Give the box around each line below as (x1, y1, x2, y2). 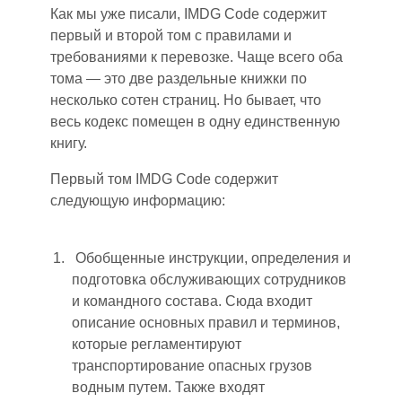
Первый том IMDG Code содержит (50, 170, 278, 187)
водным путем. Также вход (72, 379, 250, 395)
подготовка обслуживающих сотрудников (72, 271, 346, 287)
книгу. (50, 135, 87, 151)
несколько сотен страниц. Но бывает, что (50, 92, 321, 108)
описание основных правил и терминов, (72, 314, 340, 330)
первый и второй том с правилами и (50, 27, 292, 43)
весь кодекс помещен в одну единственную (50, 113, 340, 129)
